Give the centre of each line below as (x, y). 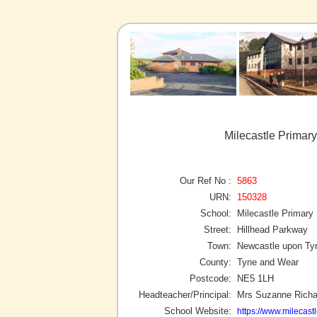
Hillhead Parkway (272, 229)
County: (215, 262)
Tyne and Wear (268, 262)
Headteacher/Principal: (185, 294)
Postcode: (211, 278)
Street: (218, 229)
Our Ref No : (206, 180)
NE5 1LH (255, 278)
